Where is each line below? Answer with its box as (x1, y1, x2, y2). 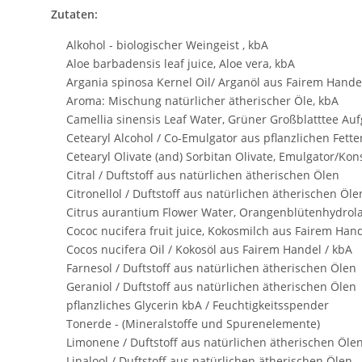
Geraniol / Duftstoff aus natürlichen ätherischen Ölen (53, 279, 356, 295)
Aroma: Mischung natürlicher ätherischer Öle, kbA (53, 93, 339, 109)
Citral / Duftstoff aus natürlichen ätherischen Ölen (53, 167, 339, 183)
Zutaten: (51, 6, 98, 23)
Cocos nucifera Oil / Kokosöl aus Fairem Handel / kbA (53, 242, 352, 258)
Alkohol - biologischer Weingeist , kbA (53, 37, 268, 53)
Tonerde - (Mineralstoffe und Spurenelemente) (53, 316, 320, 332)
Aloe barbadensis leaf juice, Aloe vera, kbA (53, 56, 295, 72)
